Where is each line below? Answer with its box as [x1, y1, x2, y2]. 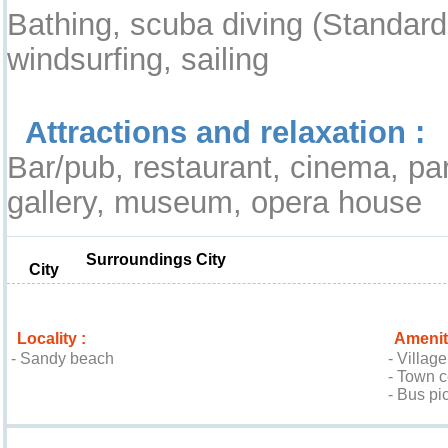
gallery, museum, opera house [7, 184, 422, 219]
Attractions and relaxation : [25, 114, 425, 149]
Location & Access [7, 430, 122, 446]
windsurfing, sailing [7, 41, 269, 76]
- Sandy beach [11, 349, 114, 367]
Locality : [17, 329, 86, 347]
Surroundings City [86, 250, 226, 268]
